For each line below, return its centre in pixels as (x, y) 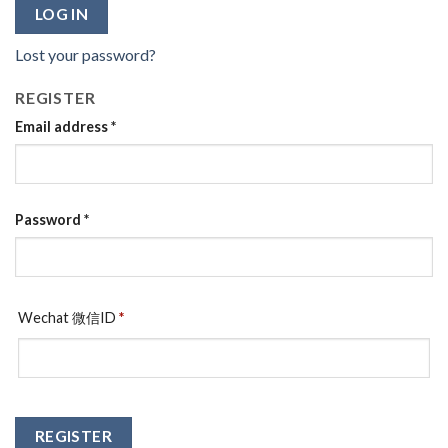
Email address (63, 127)
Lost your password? (85, 55)
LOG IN (61, 14)
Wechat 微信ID (67, 317)
